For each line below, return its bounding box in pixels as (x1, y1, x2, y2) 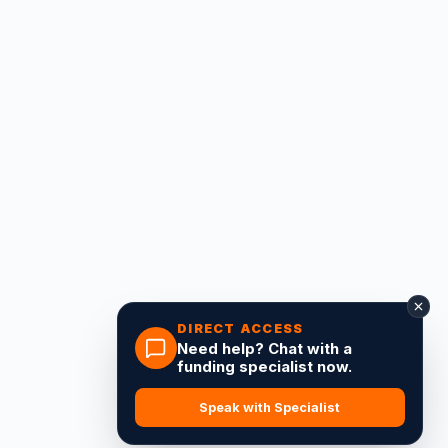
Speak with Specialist (199, 399, 340, 415)
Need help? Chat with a (177, 339, 352, 358)
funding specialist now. (177, 357, 352, 376)
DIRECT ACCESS (177, 321, 304, 337)
